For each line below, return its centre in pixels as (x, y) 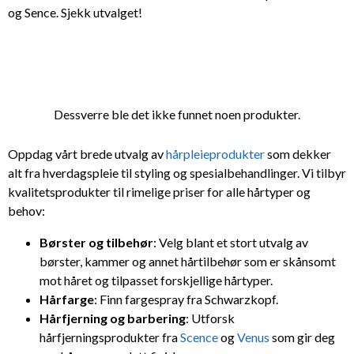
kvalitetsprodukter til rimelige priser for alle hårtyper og (159, 191)
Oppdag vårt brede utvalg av (87, 153)
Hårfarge (67, 299)
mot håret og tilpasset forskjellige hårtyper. (156, 280)
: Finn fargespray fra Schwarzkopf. (186, 299)
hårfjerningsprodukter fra (110, 337)
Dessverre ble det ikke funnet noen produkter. (177, 114)
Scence (200, 337)
